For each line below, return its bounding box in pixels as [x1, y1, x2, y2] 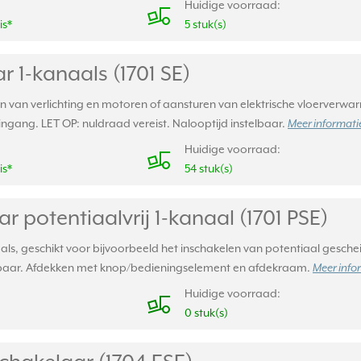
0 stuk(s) [184, 307, 228, 321]
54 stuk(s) [184, 163, 233, 176]
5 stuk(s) [184, 19, 226, 32]
